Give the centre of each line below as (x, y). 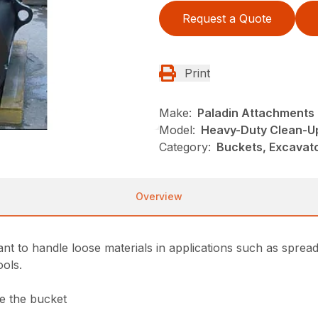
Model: (177, 130)
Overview (159, 197)
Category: (185, 147)
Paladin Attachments (256, 113)
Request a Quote (227, 19)
